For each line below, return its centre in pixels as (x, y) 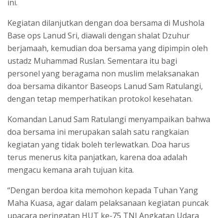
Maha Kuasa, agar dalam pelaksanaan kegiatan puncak (108, 203)
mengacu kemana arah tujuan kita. (71, 170)
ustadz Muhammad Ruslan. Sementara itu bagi (92, 61)
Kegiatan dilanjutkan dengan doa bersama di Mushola (106, 23)
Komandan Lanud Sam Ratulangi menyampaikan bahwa (109, 119)
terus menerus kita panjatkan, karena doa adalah (97, 157)
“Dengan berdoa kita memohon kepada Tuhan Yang (103, 190)
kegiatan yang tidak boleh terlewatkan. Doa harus (99, 144)
